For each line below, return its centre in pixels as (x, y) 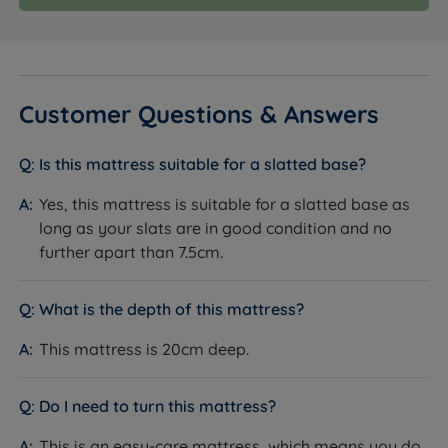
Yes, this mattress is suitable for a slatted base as (225, 203)
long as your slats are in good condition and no (216, 227)
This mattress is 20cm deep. (144, 348)
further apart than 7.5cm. (131, 251)
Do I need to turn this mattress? (158, 405)
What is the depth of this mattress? (172, 308)
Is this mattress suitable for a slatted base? (203, 163)
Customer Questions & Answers (199, 113)
